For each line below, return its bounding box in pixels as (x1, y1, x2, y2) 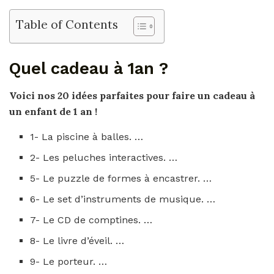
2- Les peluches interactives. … (30, 152, 178, 164)
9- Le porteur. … (30, 256, 108, 268)
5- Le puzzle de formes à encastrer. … (30, 172, 212, 185)
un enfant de (9, 105, 73, 118)
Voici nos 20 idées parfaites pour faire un (9, 89, 213, 102)
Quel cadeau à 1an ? (9, 58, 168, 78)
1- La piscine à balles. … (30, 131, 144, 143)
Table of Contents (16, 17, 118, 32)
